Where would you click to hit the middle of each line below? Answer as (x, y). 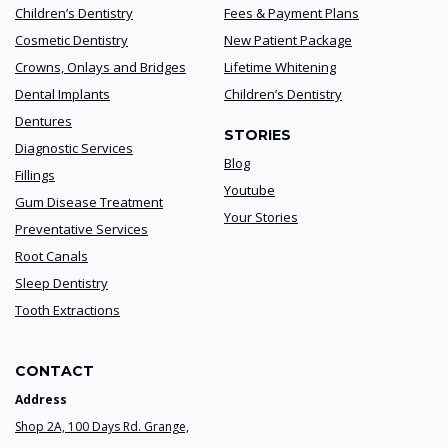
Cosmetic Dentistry (71, 40)
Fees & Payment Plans (291, 13)
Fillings (35, 175)
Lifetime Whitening (280, 67)
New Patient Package (288, 40)
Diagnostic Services (74, 148)
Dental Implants (62, 94)
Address (41, 400)
